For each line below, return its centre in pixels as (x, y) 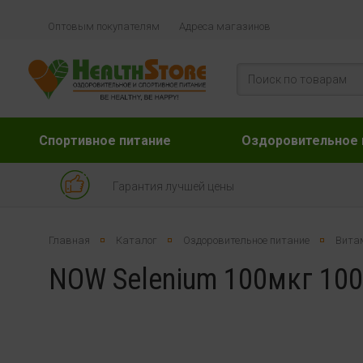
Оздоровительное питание (246, 240)
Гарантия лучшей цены (173, 186)
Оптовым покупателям (103, 26)
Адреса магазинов (224, 26)
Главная (69, 240)
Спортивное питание (105, 141)
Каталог (136, 240)
